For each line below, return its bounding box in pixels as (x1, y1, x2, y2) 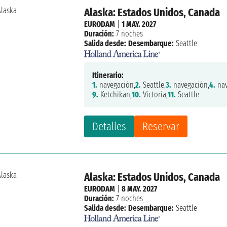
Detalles (92, 119, 127, 133)
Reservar (142, 119, 180, 133)
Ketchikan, (98, 89, 132, 99)
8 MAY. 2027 (122, 183, 158, 194)
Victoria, (141, 89, 168, 99)
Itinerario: (92, 70, 124, 80)
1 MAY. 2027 (122, 19, 157, 29)
